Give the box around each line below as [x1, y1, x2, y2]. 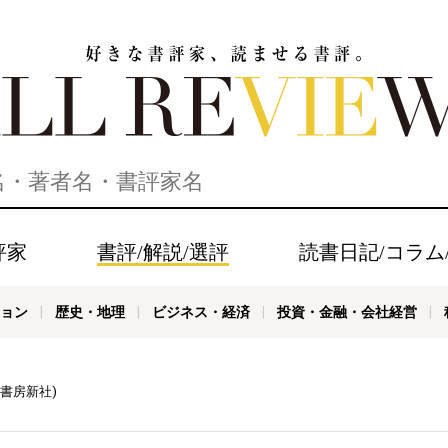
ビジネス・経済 [151, 304, 250, 320]
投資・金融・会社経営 [276, 304, 417, 320]
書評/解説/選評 [97, 241, 229, 263]
